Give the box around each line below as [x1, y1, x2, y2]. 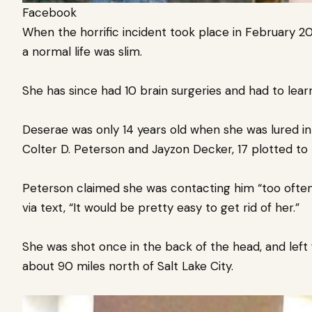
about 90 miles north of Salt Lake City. [22, 258, 240, 274]
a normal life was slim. [22, 43, 146, 59]
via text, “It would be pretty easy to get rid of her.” [22, 199, 299, 215]
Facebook [22, 4, 77, 20]
